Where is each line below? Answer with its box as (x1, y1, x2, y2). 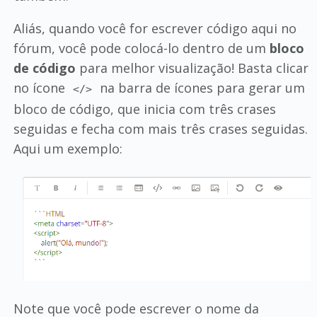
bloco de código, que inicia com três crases (13, 100, 276, 117)
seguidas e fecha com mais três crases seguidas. (13, 120, 308, 137)
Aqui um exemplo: (13, 140, 122, 157)
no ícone (13, 79, 69, 96)
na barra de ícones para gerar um (96, 79, 306, 96)
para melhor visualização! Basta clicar (75, 59, 309, 76)
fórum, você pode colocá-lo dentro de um (13, 40, 270, 57)
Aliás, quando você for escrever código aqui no (13, 20, 296, 37)
